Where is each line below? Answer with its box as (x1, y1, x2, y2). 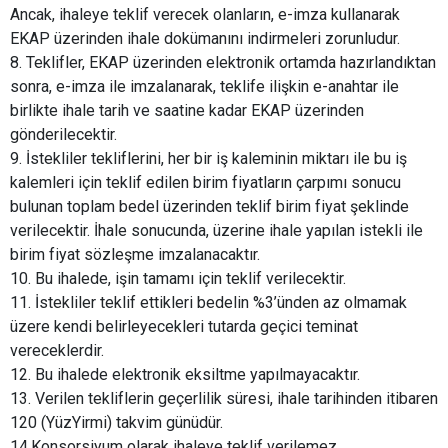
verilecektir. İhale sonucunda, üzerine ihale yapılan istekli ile (10, 221, 423, 241)
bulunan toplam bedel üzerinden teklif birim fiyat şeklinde (10, 197, 409, 217)
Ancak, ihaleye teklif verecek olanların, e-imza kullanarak (10, 5, 400, 25)
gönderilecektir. (10, 125, 117, 145)
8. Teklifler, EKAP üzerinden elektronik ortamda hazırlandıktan (10, 53, 436, 73)
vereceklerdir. (10, 341, 104, 361)
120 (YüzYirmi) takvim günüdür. (10, 413, 223, 433)
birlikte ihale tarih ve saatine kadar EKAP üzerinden (10, 101, 364, 121)
